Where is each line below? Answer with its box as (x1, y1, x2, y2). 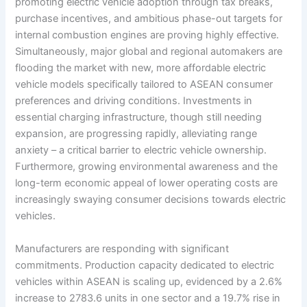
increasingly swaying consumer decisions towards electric (15, 193, 286, 206)
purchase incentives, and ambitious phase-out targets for (15, 12, 283, 25)
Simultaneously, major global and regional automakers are (15, 45, 283, 58)
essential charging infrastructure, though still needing (15, 111, 262, 124)
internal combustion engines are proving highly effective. (15, 29, 280, 42)
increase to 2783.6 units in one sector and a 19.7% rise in (15, 291, 281, 304)
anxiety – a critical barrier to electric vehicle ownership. (15, 144, 267, 157)
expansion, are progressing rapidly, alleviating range (15, 127, 258, 140)
